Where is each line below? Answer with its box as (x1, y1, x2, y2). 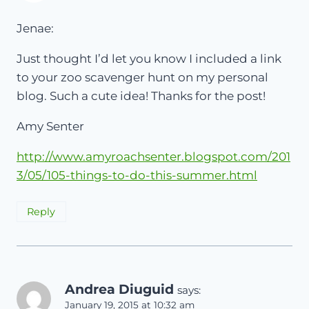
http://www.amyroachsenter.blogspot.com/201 (17, 150, 290, 164)
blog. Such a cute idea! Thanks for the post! (17, 89, 266, 103)
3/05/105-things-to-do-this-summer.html (17, 168, 257, 183)
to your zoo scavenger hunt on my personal (17, 70, 268, 85)
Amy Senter (17, 119, 84, 134)
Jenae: (17, 21, 54, 36)
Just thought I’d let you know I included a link (17, 52, 281, 66)
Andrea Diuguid (65, 281, 174, 298)
